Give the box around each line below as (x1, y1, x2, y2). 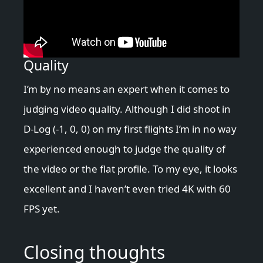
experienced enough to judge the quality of (23, 142, 225, 156)
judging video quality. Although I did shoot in (23, 102, 231, 116)
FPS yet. (23, 202, 60, 216)
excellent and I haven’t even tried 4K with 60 (23, 182, 231, 196)
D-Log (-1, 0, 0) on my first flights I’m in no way (23, 122, 237, 136)
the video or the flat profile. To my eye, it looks (23, 162, 237, 176)
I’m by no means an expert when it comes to (23, 82, 230, 96)
